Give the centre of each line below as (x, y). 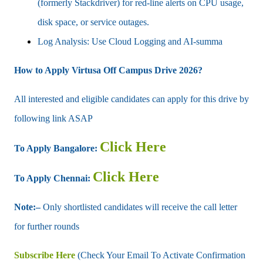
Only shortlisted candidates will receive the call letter (139, 207)
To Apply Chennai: (52, 178)
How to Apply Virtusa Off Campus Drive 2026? (108, 70)
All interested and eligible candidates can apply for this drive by (131, 99)
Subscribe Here (45, 255)
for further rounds (47, 226)
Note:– (27, 207)
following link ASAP (53, 118)
